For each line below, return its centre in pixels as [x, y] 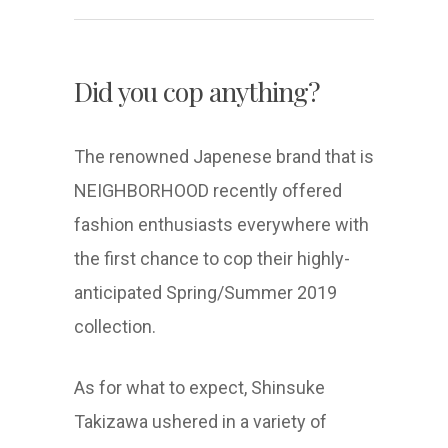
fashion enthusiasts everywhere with [221, 225]
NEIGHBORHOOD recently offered [208, 191]
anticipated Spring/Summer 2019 [205, 293]
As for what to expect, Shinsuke [199, 388]
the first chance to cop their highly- [212, 259]
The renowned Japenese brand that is [224, 157]
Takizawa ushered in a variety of [200, 422]
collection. [115, 327]
